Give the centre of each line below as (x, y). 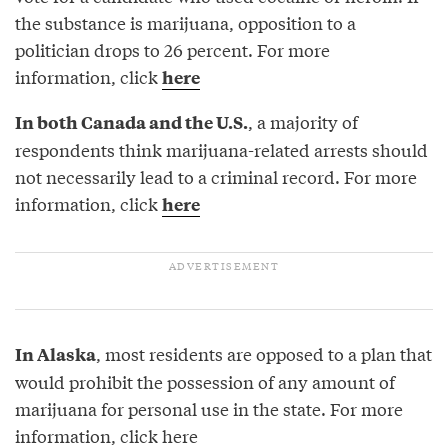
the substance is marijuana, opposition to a (185, 22)
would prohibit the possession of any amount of (205, 381)
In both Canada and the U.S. (131, 121)
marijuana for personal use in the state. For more (209, 408)
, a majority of (303, 121)
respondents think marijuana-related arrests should (221, 149)
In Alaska (55, 353)
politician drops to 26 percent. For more (172, 49)
